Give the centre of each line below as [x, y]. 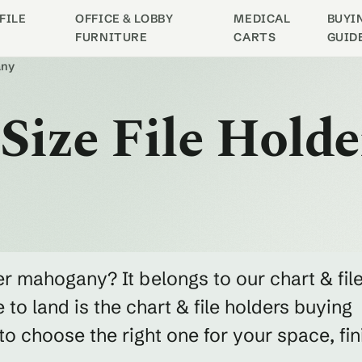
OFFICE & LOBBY [124, 19]
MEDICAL [262, 19]
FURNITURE [112, 37]
